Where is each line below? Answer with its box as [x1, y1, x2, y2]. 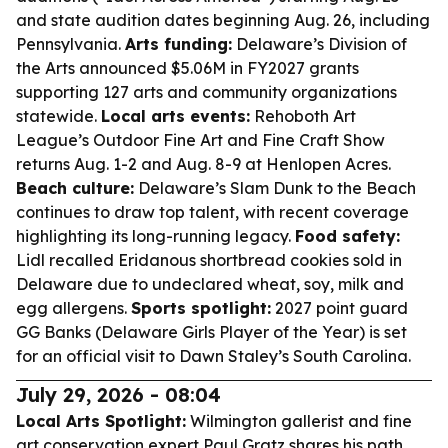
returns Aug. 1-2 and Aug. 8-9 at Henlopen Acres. [16, 154, 391, 174]
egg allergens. [16, 298, 131, 318]
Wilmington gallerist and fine [186, 411, 412, 431]
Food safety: [295, 226, 400, 246]
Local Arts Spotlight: [16, 411, 186, 431]
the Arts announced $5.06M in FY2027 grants [16, 58, 359, 78]
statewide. [16, 106, 101, 126]
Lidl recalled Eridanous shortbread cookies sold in [16, 250, 402, 270]
